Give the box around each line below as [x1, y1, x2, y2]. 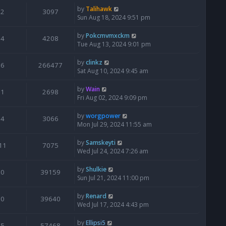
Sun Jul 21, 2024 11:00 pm [77, 174, 149, 183]
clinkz [86, 58, 102, 67]
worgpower [86, 111, 121, 121]
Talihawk [86, 5, 112, 14]
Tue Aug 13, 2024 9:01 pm [77, 40, 151, 49]
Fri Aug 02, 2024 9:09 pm [77, 93, 147, 102]
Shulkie [86, 165, 106, 174]
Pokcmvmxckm [86, 31, 130, 40]
